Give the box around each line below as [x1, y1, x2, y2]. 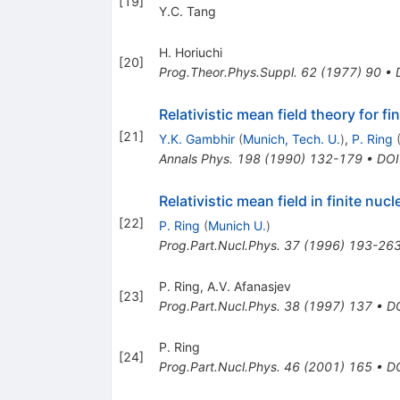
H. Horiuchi [158, 45, 222, 61]
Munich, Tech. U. [242, 131, 340, 147]
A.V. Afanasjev [206, 279, 291, 295]
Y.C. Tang [158, 4, 216, 20]
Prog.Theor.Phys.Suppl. [158, 64, 297, 80]
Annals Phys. [158, 151, 233, 167]
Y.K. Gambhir [158, 131, 235, 147]
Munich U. [207, 218, 266, 234]
